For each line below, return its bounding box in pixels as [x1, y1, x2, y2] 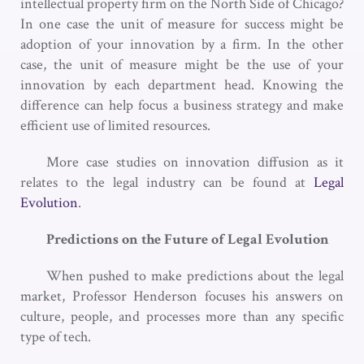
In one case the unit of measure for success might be [20, 14, 344, 33]
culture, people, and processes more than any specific [20, 306, 344, 326]
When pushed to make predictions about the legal [46, 266, 344, 285]
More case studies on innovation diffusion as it [46, 152, 344, 171]
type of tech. [20, 327, 94, 346]
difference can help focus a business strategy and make [20, 95, 344, 115]
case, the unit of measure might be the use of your [20, 54, 344, 74]
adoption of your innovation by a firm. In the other [20, 34, 344, 54]
